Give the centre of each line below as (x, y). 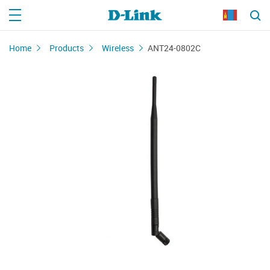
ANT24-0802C (174, 48)
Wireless (118, 48)
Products (67, 48)
